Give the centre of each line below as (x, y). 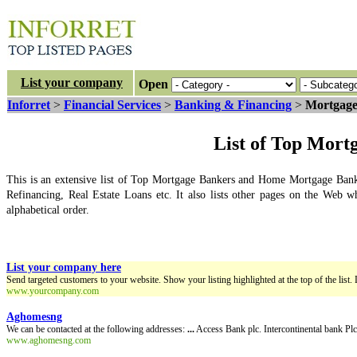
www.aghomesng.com (49, 340)
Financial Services (112, 105)
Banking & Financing (233, 105)
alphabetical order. (48, 210)
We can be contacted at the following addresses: (97, 329)
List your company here (64, 267)
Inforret (29, 105)
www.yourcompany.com (53, 291)
